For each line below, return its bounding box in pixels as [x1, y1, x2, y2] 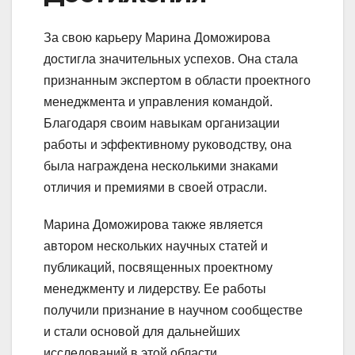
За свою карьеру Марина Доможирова [44, 31, 270, 45]
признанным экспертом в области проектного [44, 74, 311, 88]
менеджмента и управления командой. [44, 95, 273, 109]
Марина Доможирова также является [44, 218, 263, 232]
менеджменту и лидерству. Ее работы [44, 282, 266, 296]
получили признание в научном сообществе [44, 303, 303, 318]
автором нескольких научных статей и [44, 239, 268, 254]
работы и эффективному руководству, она [44, 138, 292, 152]
